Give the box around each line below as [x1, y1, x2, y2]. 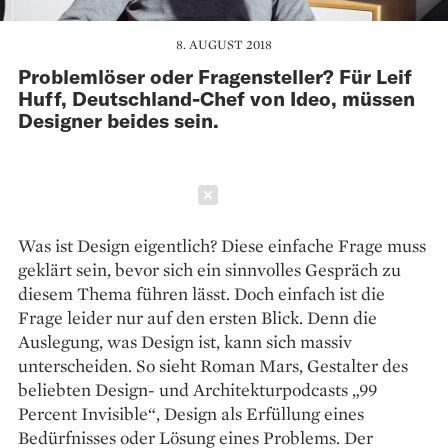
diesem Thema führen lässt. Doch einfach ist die [18, 281, 385, 305]
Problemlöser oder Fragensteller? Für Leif [18, 63, 412, 88]
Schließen [242, 184, 322, 205]
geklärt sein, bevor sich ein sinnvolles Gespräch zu [18, 257, 401, 281]
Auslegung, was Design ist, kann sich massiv [18, 329, 352, 353]
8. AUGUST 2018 [176, 35, 272, 53]
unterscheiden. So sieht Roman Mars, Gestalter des [18, 353, 408, 377]
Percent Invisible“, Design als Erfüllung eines [18, 401, 364, 425]
